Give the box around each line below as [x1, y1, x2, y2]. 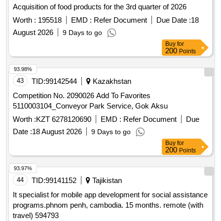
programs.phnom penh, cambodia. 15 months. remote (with [13, 201, 203, 210]
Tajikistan [90, 176, 122, 185]
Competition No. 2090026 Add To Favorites [13, 91, 96, 100]
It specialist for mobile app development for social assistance [13, 190, 208, 199]
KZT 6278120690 [36, 115, 91, 124]
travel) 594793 [13, 211, 59, 220]
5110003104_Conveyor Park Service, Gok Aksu [13, 102, 168, 110]
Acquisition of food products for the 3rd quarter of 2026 [13, 2, 186, 11]
